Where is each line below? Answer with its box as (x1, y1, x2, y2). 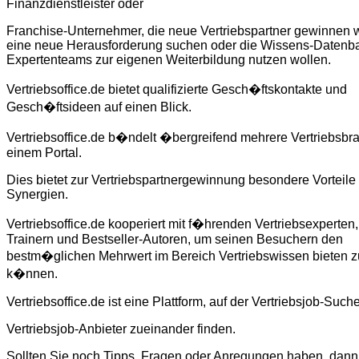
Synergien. (6, 188, 68, 202)
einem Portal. (6, 146, 82, 160)
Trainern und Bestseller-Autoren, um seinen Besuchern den (6, 232, 343, 247)
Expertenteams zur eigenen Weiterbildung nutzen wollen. (6, 53, 331, 67)
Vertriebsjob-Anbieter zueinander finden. (6, 322, 236, 337)
